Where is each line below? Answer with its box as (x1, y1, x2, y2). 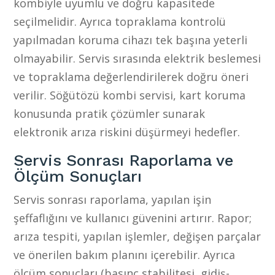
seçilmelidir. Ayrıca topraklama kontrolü (14, 14, 227, 29)
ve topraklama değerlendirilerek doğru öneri (14, 69, 249, 84)
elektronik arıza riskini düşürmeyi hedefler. (14, 124, 241, 139)
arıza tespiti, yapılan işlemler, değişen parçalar (14, 228, 261, 244)
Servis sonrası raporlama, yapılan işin (14, 192, 212, 207)
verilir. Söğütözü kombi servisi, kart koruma (14, 87, 246, 103)
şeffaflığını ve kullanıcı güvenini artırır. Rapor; (14, 210, 252, 225)
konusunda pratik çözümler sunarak (14, 106, 206, 121)
